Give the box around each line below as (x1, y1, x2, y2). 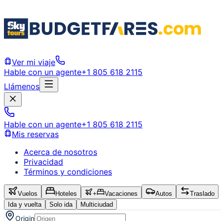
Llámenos (4, 81, 39, 91)
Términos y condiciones (24, 167, 112, 177)
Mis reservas (12, 129, 59, 139)
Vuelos (18, 190, 37, 197)
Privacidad (24, 157, 63, 167)
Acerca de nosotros (24, 147, 97, 157)
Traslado (190, 190, 215, 197)
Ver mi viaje (12, 57, 55, 67)
